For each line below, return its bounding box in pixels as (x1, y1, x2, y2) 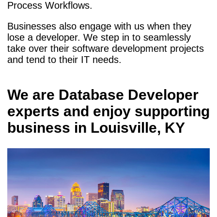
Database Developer (59, 87, 199, 103)
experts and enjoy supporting (7, 103, 210, 120)
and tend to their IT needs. (7, 54, 122, 65)
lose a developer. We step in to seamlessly (7, 31, 191, 43)
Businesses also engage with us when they (7, 20, 191, 31)
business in (7, 120, 91, 136)
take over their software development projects (7, 43, 204, 54)
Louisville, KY (91, 120, 185, 136)
